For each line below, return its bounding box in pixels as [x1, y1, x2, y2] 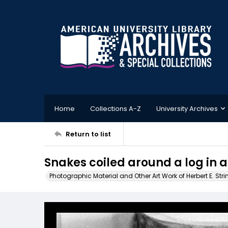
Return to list [66, 129, 111, 139]
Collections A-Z [90, 103, 141, 113]
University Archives [156, 103, 218, 113]
